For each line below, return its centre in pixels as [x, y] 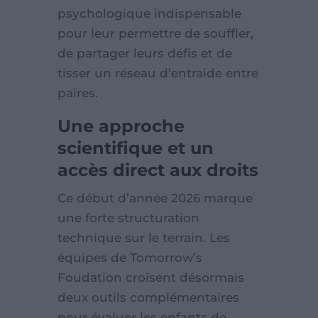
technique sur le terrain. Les [143, 238]
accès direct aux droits [158, 170]
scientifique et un [135, 148]
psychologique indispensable [149, 14]
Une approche [121, 126]
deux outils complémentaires [148, 298]
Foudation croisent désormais [150, 278]
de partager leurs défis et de [144, 54]
